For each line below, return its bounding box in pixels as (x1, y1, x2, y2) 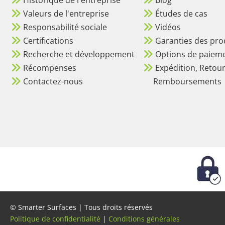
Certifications (23, 35, 73, 46)
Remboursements (143, 75, 221, 87)
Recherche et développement (23, 48, 135, 60)
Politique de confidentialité (10, 213, 100, 223)
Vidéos (155, 21, 181, 33)
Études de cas (155, 8, 207, 19)
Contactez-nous (23, 75, 83, 87)
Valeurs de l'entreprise (23, 8, 109, 19)
